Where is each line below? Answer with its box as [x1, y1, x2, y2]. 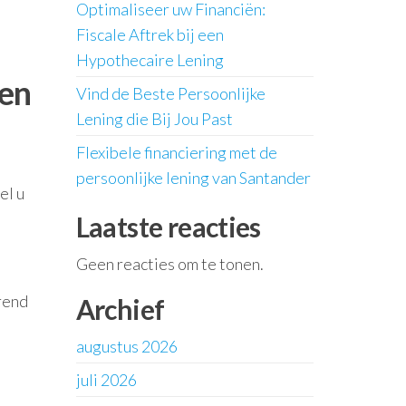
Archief [75, 293, 165, 325]
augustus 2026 [75, 336, 178, 356]
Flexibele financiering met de [75, 142, 277, 162]
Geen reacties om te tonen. [75, 254, 264, 274]
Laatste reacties [75, 210, 261, 243]
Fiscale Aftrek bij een [75, 24, 224, 44]
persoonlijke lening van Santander [75, 168, 311, 188]
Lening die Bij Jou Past [75, 109, 233, 129]
